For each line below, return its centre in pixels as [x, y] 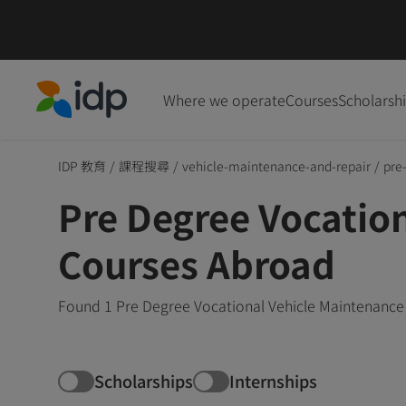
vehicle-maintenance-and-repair [276, 165]
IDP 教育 [82, 165]
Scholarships [144, 381]
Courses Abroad [197, 263]
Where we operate [224, 99]
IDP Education [82, 128]
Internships [273, 381]
